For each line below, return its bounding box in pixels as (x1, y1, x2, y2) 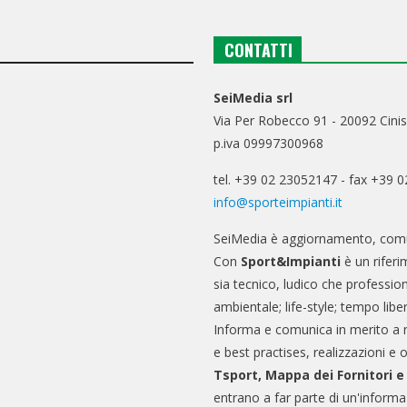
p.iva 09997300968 (213, 134, 324, 153)
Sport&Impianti (241, 253, 342, 271)
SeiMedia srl (213, 89, 293, 107)
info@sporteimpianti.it (213, 194, 343, 212)
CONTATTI (224, 38, 293, 63)
